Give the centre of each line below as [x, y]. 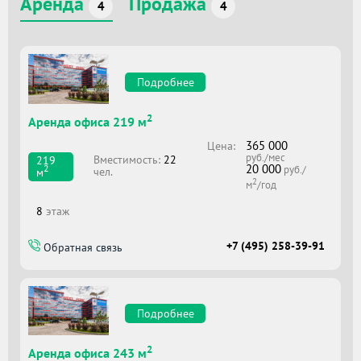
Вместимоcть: [128, 159]
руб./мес [266, 158]
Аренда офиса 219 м [87, 122]
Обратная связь [81, 248]
